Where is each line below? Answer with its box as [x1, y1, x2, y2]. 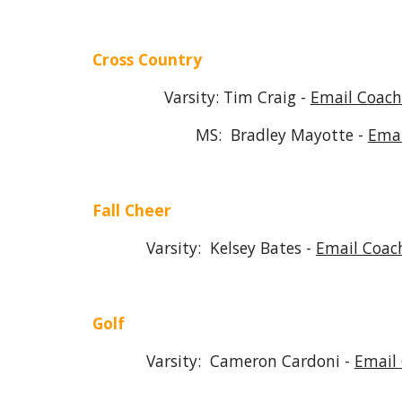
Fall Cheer [92, 199, 171, 221]
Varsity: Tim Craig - [92, 86, 310, 108]
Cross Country [92, 48, 202, 70]
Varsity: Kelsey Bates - [92, 237, 316, 258]
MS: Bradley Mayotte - [92, 124, 368, 145]
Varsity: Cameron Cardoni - [92, 350, 354, 371]
